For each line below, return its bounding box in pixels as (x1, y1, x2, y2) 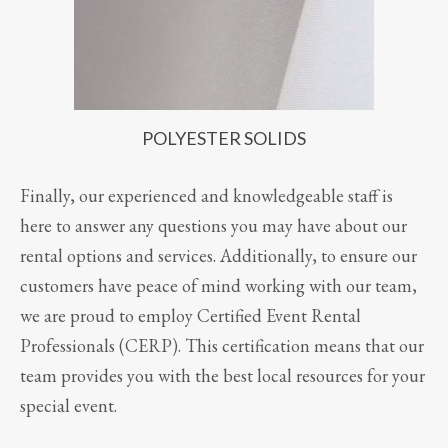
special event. (20, 394, 117, 418)
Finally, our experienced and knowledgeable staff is (20, 184, 393, 208)
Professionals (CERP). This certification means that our (20, 334, 424, 358)
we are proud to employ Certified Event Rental (20, 304, 361, 328)
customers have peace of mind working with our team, (20, 274, 417, 298)
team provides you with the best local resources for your (20, 364, 425, 388)
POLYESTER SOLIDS (142, 127, 306, 150)
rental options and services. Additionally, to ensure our (20, 244, 417, 268)
